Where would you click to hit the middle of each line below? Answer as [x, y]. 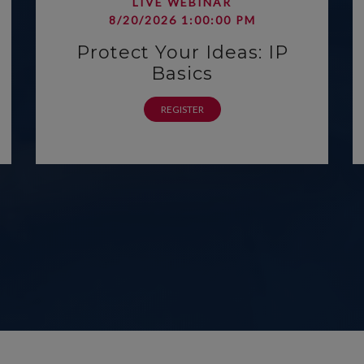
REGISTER [182, 109]
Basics [182, 74]
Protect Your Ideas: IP [182, 52]
